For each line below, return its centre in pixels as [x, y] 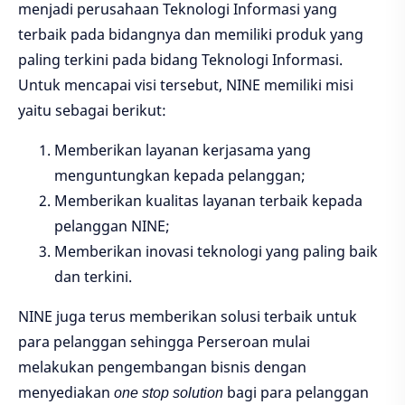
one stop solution [169, 393]
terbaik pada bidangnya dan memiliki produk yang [191, 35]
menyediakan [66, 393]
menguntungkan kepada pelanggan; [180, 176]
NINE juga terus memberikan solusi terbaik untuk [188, 317]
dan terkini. [93, 277]
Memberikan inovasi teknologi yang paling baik [216, 252]
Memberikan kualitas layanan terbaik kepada [208, 201]
